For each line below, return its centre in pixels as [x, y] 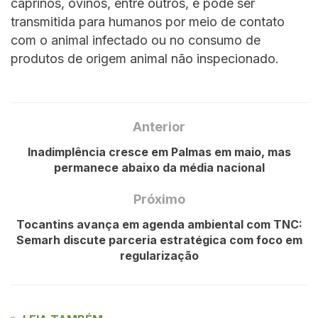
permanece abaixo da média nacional [159, 167]
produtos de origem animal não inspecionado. [145, 59]
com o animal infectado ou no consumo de [136, 40]
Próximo [159, 199]
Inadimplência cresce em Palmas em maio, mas [159, 152]
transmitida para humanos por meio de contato [148, 22]
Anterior [159, 126]
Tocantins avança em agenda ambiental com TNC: [159, 224]
